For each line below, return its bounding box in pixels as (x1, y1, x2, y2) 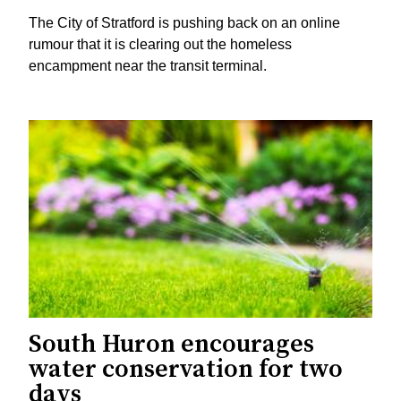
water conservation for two (29, 354, 343, 386)
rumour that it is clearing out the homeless (29, 36, 292, 52)
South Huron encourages (29, 328, 314, 361)
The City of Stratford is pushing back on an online (29, 14, 340, 30)
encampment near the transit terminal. (29, 57, 267, 73)
